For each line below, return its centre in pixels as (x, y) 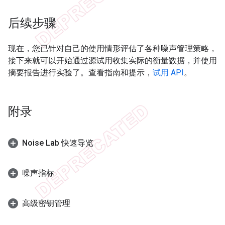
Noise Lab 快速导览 (58, 143)
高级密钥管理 (46, 203)
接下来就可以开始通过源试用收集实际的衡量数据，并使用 (113, 60)
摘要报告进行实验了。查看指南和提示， (80, 72)
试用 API (168, 72)
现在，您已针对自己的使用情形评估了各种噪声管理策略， (113, 48)
